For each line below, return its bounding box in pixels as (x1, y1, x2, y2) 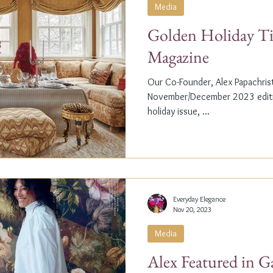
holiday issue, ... (147, 105, 210, 117)
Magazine (147, 45, 209, 68)
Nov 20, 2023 (173, 205, 211, 214)
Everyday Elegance (173, 194, 225, 204)
